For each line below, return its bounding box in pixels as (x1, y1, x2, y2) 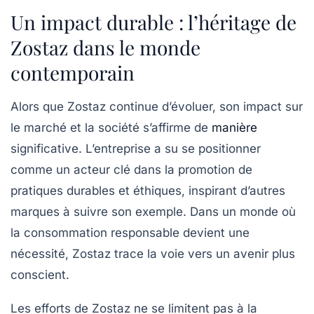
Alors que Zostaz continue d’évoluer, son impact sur (11, 99, 303, 114)
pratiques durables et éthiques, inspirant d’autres (11, 183, 285, 198)
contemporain (11, 59, 135, 86)
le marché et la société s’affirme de (11, 120, 212, 135)
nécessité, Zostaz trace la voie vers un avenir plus (11, 246, 295, 261)
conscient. (11, 267, 69, 282)
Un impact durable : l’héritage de (11, 8, 296, 35)
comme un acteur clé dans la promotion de (11, 162, 252, 177)
